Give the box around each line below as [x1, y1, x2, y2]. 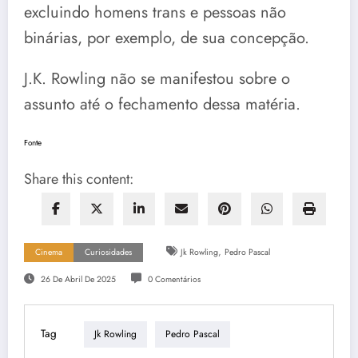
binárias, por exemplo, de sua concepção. [24, 26, 309, 50]
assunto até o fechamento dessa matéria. [24, 93, 300, 117]
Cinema [35, 245, 62, 258]
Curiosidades [85, 245, 132, 258]
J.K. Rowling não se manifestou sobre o [24, 67, 290, 91]
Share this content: [24, 168, 133, 189]
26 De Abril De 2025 [40, 272, 116, 285]
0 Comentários [147, 272, 201, 285]
